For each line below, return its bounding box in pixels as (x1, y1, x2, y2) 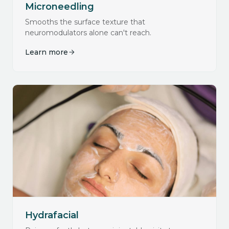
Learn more (25, 47, 68, 57)
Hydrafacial (25, 209, 79, 221)
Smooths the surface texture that (25, 17, 145, 27)
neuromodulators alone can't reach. (25, 28, 151, 37)
